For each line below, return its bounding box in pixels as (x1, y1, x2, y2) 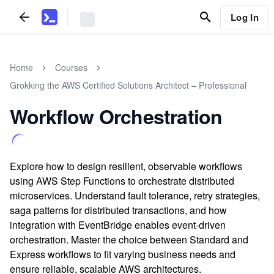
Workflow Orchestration (10, 102, 223, 130)
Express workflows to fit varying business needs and (10, 247, 235, 261)
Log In (230, 10, 259, 24)
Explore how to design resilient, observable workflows (10, 159, 242, 173)
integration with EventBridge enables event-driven (10, 218, 226, 232)
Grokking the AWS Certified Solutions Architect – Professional (10, 79, 246, 91)
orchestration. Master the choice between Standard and (10, 232, 248, 246)
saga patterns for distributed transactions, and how (10, 203, 227, 217)
